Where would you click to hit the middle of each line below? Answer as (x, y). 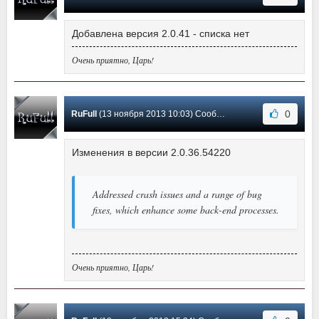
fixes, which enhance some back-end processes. (186, 210)
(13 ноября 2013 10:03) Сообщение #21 (157, 114)
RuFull (84, 114)
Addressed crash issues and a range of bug (177, 194)
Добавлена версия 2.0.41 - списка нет (161, 34)
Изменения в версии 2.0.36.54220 (151, 153)
